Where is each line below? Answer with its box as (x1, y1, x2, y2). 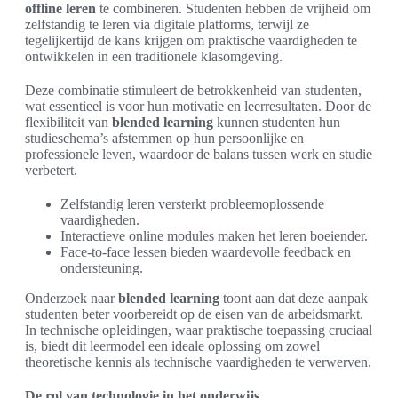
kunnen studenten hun (213, 115, 340, 130)
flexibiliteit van (25, 115, 112, 130)
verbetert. (25, 163, 77, 178)
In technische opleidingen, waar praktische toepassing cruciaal (25, 322, 372, 338)
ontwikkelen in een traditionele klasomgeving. (25, 49, 283, 64)
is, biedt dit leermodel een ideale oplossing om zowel (25, 338, 320, 354)
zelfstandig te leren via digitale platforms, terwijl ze (25, 17, 309, 32)
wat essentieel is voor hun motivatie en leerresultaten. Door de (25, 99, 371, 114)
